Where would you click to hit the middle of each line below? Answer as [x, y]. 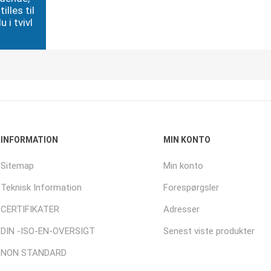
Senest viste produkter [209, 231]
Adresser [181, 209]
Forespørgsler [191, 188]
